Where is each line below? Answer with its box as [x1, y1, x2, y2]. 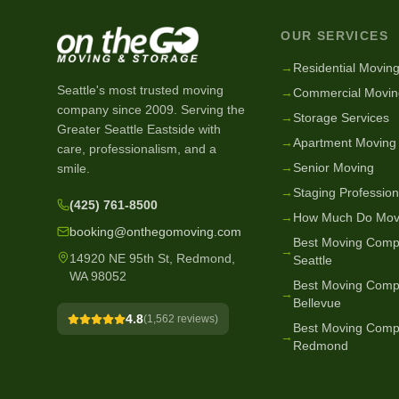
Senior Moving [293, 160, 375, 175]
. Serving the [174, 102, 245, 117]
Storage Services [293, 110, 390, 125]
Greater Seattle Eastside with [57, 122, 221, 136]
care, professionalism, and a [57, 142, 216, 156]
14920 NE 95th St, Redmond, [69, 251, 235, 265]
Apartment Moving [293, 135, 397, 150]
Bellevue [293, 296, 342, 310]
